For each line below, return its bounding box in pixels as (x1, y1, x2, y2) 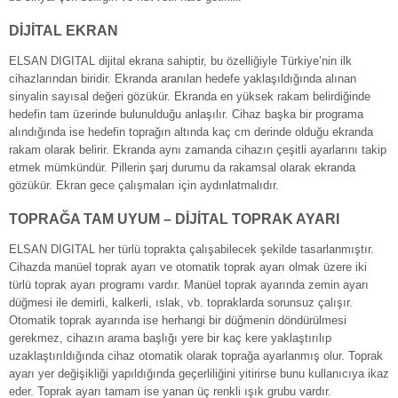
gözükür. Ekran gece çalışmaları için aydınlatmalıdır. (9, 179, 279, 193)
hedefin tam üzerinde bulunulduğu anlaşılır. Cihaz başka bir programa (9, 107, 363, 122)
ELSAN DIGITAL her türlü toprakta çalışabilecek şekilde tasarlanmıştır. (9, 243, 374, 257)
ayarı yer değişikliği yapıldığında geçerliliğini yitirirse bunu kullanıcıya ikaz (9, 367, 389, 381)
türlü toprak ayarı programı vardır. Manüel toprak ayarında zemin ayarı (9, 278, 369, 292)
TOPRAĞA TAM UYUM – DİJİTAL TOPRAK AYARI (9, 211, 339, 227)
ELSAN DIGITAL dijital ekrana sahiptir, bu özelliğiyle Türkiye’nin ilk (9, 54, 352, 68)
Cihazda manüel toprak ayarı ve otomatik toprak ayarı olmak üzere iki (9, 260, 367, 275)
